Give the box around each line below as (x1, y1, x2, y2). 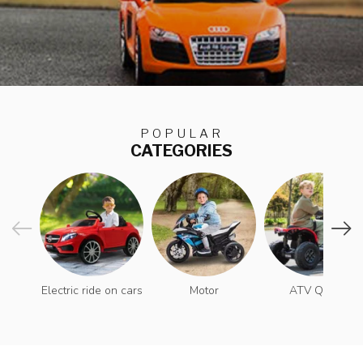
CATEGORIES (130, 141, 233, 160)
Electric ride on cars (41, 283, 143, 299)
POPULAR (139, 126, 224, 141)
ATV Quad (289, 283, 344, 299)
